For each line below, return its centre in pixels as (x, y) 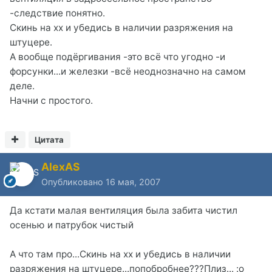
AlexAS (61, 166)
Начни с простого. (51, 100)
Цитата (49, 139)
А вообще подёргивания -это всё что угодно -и (117, 56)
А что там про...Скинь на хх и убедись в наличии (120, 254)
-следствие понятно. (57, 13)
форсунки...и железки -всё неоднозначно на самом (128, 71)
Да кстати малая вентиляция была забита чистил (124, 210)
